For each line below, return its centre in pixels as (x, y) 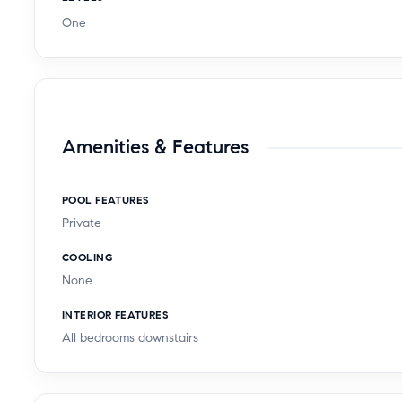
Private (82, 223)
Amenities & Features (155, 146)
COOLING (87, 258)
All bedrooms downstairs (130, 338)
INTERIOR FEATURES (115, 315)
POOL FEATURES (105, 200)
